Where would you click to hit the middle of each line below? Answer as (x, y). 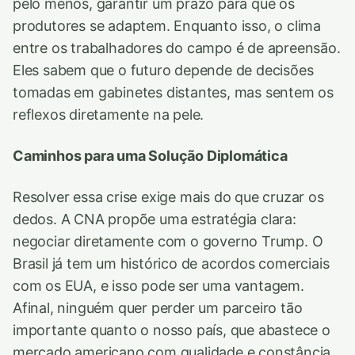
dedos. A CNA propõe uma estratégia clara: (155, 219)
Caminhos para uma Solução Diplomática (150, 156)
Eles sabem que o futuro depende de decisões (163, 70)
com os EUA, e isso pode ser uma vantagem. (158, 286)
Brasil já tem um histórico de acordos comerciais (171, 263)
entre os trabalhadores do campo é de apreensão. (177, 48)
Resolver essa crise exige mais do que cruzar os (168, 197)
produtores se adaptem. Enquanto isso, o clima (167, 26)
